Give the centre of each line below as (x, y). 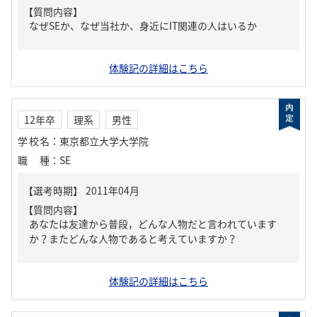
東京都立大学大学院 (104, 141)
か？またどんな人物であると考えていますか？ (133, 238)
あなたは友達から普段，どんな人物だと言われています (153, 224)
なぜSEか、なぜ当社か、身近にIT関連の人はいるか (143, 25)
